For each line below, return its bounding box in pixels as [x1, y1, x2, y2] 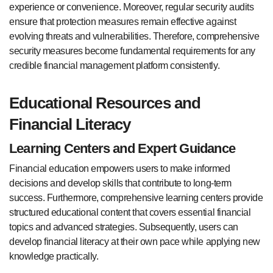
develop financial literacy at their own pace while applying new [9, 236, 260, 247]
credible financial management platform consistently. [9, 60, 220, 71]
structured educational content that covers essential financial [9, 207, 251, 218]
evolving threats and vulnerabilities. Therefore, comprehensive [9, 30, 260, 41]
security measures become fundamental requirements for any [9, 45, 255, 56]
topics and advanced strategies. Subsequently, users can [9, 222, 238, 233]
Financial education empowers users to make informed [9, 163, 230, 174]
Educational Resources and [9, 94, 200, 112]
